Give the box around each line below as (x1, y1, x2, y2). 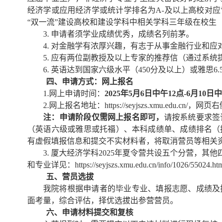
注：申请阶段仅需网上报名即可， (43, 112, 164, 121)
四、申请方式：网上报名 (46, 77, 133, 86)
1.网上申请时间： (43, 89, 105, 98)
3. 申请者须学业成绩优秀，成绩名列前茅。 (43, 29, 194, 38)
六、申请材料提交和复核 (46, 208, 133, 217)
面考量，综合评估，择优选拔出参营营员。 (27, 196, 178, 205)
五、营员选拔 (46, 172, 94, 181)
